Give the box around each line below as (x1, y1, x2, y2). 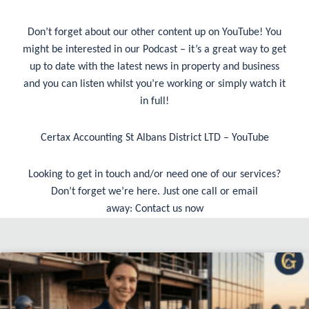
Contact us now (134, 203, 203, 215)
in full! (140, 96, 169, 108)
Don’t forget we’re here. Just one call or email (51, 186, 258, 198)
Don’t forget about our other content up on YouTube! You (28, 27, 281, 39)
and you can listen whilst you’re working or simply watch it (23, 79, 286, 90)
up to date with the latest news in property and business (30, 61, 279, 73)
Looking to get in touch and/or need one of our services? (28, 169, 281, 181)
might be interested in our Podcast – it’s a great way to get (23, 44, 286, 56)
